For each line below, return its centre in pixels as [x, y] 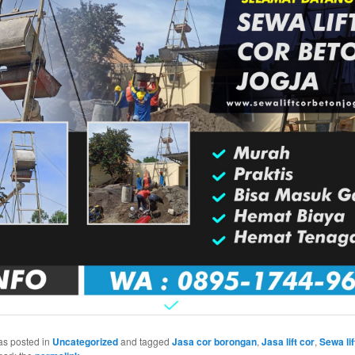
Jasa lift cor [288, 342]
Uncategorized [85, 342]
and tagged [145, 342]
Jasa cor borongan [214, 342]
